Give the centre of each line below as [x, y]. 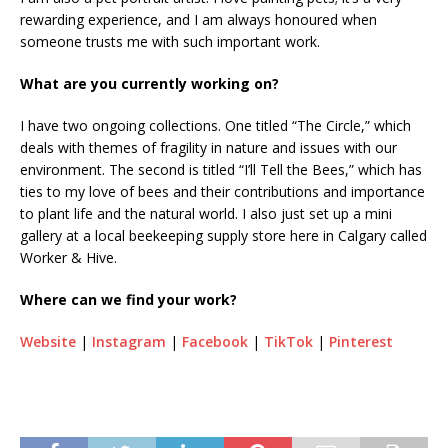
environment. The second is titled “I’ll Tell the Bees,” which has [221, 169]
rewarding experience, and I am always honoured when [198, 19]
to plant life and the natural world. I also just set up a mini [206, 213]
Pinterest [361, 341]
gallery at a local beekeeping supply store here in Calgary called [223, 235]
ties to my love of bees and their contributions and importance [222, 191]
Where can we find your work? [128, 299]
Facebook [215, 341]
